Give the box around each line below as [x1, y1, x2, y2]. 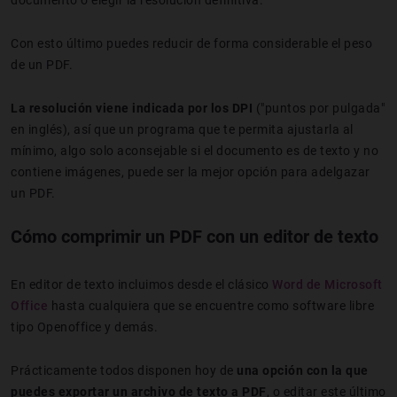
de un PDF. [11, 58, 73, 73]
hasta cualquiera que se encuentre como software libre [48, 299, 374, 314]
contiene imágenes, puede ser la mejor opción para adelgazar [11, 165, 370, 180]
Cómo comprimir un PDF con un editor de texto [11, 226, 378, 248]
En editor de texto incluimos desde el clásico [11, 277, 272, 292]
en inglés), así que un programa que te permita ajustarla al [11, 122, 354, 137]
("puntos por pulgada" [253, 101, 385, 116]
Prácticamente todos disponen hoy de [11, 363, 237, 378]
